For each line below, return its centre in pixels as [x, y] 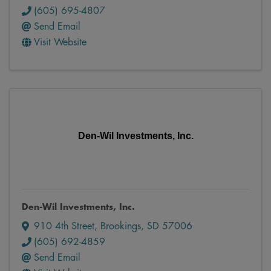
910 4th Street [64, 226]
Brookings [121, 226]
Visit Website [60, 42]
